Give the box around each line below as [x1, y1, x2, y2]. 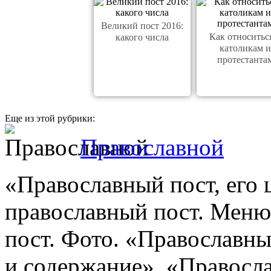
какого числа [116, 31, 169, 42]
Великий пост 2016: [101, 20, 183, 31]
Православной [80, 134, 224, 160]
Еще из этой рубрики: [5, 113, 95, 123]
